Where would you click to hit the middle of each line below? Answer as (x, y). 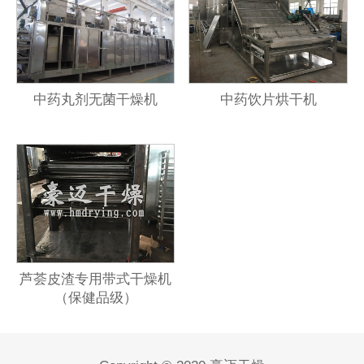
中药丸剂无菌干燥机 (96, 100)
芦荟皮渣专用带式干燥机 (96, 279)
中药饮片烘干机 (268, 100)
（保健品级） (95, 298)
